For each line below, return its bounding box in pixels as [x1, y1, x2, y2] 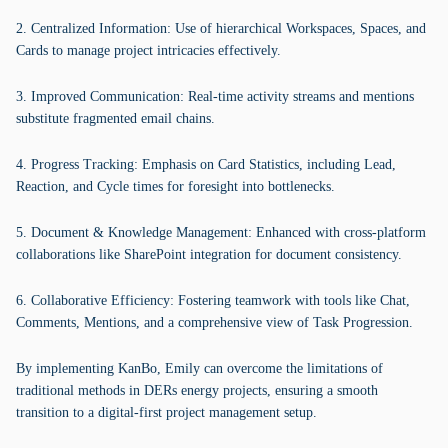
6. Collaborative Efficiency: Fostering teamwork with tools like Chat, [16, 293, 410, 308]
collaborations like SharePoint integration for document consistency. [16, 247, 402, 262]
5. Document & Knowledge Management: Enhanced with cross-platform [16, 225, 426, 240]
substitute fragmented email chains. [16, 111, 215, 126]
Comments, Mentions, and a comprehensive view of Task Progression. [16, 315, 413, 330]
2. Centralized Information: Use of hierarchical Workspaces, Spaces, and [16, 21, 426, 36]
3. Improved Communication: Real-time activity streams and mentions [16, 89, 414, 104]
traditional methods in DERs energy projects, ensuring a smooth [16, 383, 378, 398]
